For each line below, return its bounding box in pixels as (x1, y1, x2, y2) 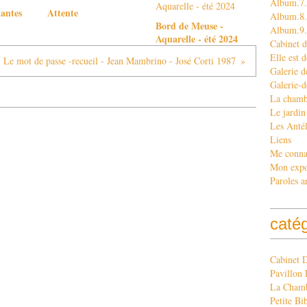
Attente (47, 5, 78, 20)
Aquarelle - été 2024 (155, 32, 238, 46)
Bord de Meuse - (155, 19, 223, 33)
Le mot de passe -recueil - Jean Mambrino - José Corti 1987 (3, 54, 236, 67)
